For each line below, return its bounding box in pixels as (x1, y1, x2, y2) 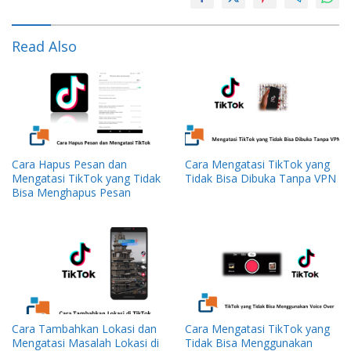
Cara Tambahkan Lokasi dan (12, 320, 157, 336)
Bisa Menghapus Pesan (12, 185, 131, 201)
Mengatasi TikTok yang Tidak (12, 171, 161, 186)
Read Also (12, 37, 77, 56)
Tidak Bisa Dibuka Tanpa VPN (185, 171, 336, 186)
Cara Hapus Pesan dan (12, 157, 127, 172)
